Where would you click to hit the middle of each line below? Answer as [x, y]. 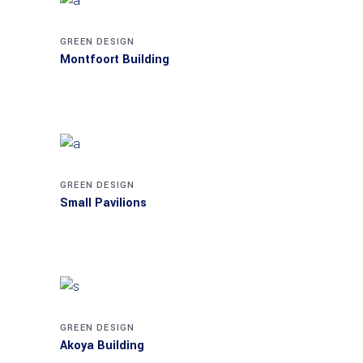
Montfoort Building [115, 60]
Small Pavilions [103, 203]
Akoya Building [102, 346]
